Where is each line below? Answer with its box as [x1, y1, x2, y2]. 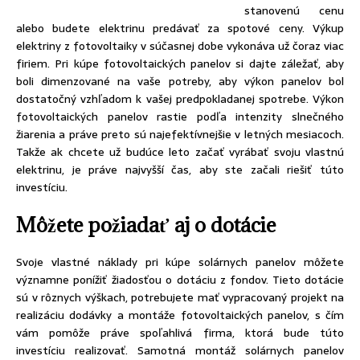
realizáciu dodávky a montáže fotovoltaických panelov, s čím [16, 306, 344, 324]
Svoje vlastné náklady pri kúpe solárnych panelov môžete [16, 253, 344, 271]
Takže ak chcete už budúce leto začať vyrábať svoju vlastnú [16, 143, 344, 161]
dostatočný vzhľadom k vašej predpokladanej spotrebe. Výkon [16, 90, 344, 108]
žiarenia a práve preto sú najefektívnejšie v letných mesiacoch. [16, 125, 344, 143]
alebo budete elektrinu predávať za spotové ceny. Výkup [16, 19, 344, 37]
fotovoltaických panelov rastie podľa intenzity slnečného [16, 108, 344, 125]
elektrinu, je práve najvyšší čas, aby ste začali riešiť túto [16, 161, 344, 178]
